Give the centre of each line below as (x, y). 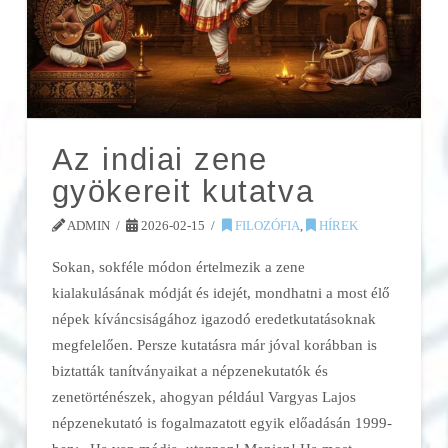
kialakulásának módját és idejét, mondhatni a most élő (220, 292)
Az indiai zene (159, 159)
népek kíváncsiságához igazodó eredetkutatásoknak (213, 318)
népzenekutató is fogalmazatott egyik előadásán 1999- (221, 422)
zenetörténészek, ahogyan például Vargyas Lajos (203, 396)
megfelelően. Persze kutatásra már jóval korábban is (214, 344)
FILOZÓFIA (265, 225)
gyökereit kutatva (183, 191)
